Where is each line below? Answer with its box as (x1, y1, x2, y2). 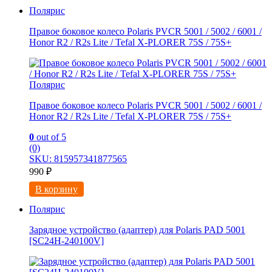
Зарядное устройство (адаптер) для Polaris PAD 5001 (29, 225, 245, 236)
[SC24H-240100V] (29, 236, 104, 246)
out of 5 (34, 132, 66, 143)
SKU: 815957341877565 (29, 154, 127, 165)
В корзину (35, 184, 78, 195)
